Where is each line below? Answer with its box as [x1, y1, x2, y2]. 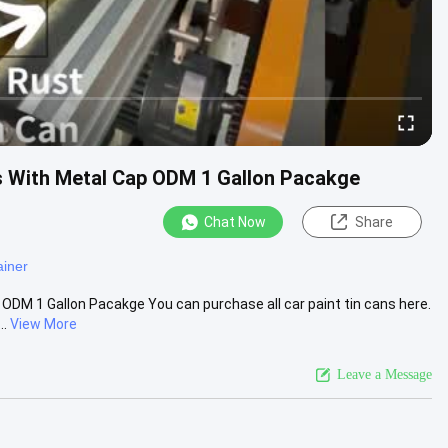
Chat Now [204, 214, 266, 230]
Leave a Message [337, 366, 432, 382]
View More [10, 315, 77, 332]
